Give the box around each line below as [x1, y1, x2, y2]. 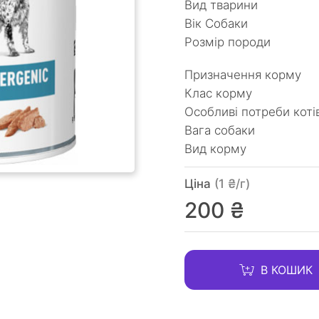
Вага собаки [184, 123, 255, 137]
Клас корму [184, 86, 252, 100]
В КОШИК [261, 262, 313, 277]
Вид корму [184, 142, 246, 156]
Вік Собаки [184, 16, 248, 31]
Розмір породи [184, 35, 271, 49]
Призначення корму [184, 68, 301, 82]
